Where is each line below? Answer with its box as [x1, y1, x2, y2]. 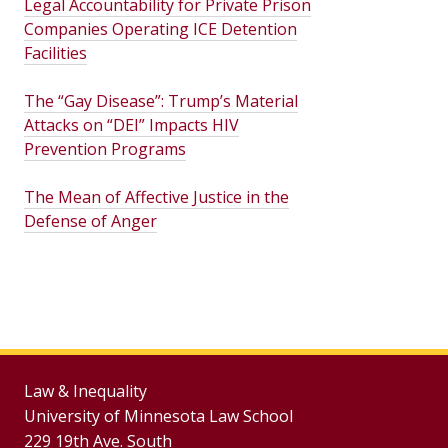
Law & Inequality [24, 380, 147, 402]
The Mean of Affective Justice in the [24, 186, 289, 208]
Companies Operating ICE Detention [24, 18, 297, 40]
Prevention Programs [24, 138, 186, 160]
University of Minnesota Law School [24, 405, 293, 427]
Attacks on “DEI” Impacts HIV [24, 114, 239, 136]
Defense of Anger [24, 210, 157, 232]
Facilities [24, 42, 87, 64]
